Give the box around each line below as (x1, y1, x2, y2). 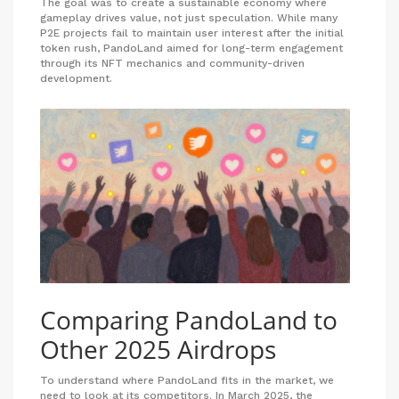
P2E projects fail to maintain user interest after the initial (40, 26, 344, 39)
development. (40, 71, 112, 85)
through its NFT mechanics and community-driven (40, 56, 305, 69)
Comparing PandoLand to (40, 302, 338, 337)
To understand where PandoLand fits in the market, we (40, 373, 334, 387)
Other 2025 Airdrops (40, 331, 276, 366)
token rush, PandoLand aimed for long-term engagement (40, 41, 343, 54)
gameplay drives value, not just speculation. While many (40, 11, 338, 24)
